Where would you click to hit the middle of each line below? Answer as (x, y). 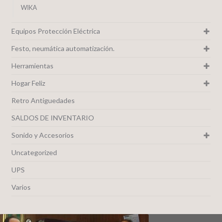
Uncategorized (34, 152)
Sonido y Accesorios (42, 135)
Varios (21, 187)
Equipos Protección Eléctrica (55, 31)
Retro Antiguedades (43, 100)
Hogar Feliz (28, 83)
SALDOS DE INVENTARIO (53, 117)
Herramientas (32, 65)
